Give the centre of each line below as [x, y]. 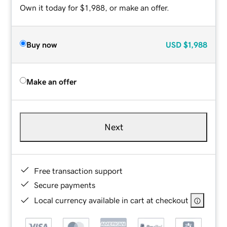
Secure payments [65, 185]
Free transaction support [79, 171]
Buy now [42, 44]
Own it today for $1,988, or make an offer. [95, 7]
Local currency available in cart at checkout [111, 200]
